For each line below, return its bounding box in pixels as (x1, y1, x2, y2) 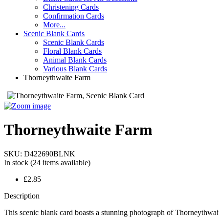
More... (43, 21, 66, 29)
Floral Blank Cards (43, 47, 102, 55)
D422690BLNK (24, 149, 75, 158)
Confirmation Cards (43, 12, 104, 20)
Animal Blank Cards (43, 56, 107, 64)
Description (4, 191, 40, 200)
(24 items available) (30, 158, 90, 167)
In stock (4, 158, 28, 167)
